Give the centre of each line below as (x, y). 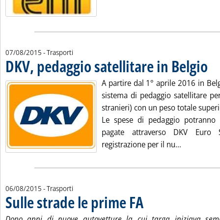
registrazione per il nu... (141, 144)
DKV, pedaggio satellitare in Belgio (107, 66)
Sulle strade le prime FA (74, 202)
